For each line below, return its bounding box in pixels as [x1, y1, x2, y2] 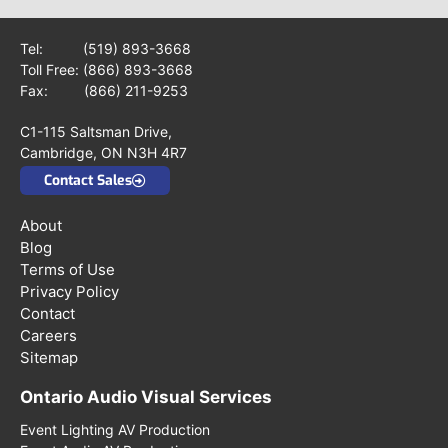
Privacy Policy [20, 282, 119, 302]
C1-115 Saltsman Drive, [20, 122, 172, 140]
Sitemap [20, 348, 78, 368]
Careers [20, 326, 77, 346]
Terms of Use [20, 260, 115, 280]
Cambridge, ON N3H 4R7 [20, 143, 187, 161]
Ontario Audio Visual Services [20, 387, 272, 408]
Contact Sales [44, 171, 132, 191]
